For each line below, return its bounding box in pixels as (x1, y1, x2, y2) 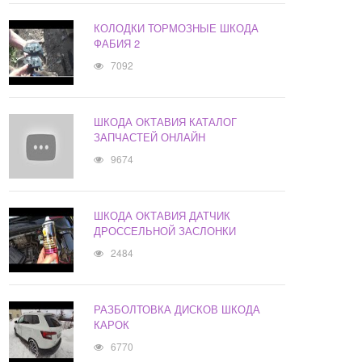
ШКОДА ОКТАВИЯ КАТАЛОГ (94, 114, 238, 130)
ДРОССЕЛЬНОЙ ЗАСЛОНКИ (94, 223, 237, 239)
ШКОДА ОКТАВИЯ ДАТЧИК (94, 208, 231, 224)
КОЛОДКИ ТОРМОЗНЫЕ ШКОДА (94, 20, 259, 36)
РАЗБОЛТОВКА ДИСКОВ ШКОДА (94, 301, 261, 318)
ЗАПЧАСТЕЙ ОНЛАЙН (94, 129, 206, 145)
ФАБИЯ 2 (94, 36, 141, 52)
